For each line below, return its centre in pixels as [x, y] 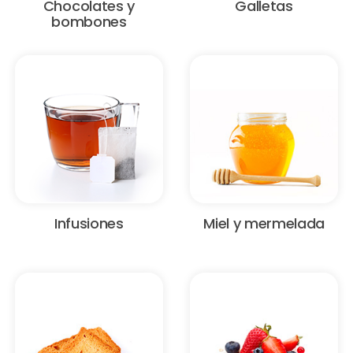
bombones [89, 21]
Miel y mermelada [264, 223]
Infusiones [89, 223]
